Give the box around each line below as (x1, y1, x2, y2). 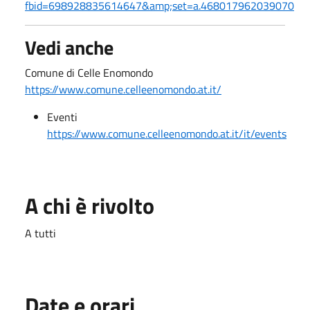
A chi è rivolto (25, 189, 154, 222)
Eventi (47, 109, 77, 125)
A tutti (25, 225, 56, 241)
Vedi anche (25, 33, 113, 62)
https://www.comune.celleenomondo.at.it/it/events (47, 125, 286, 142)
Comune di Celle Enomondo (25, 64, 153, 81)
